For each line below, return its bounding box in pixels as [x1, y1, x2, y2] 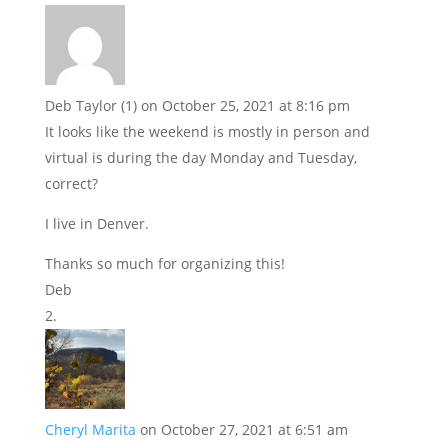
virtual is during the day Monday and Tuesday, [44, 148, 357, 168]
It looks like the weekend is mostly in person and [44, 122, 370, 142]
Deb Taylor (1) [44, 96, 137, 116]
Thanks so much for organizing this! [44, 254, 285, 274]
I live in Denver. [44, 214, 149, 234]
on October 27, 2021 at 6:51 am [139, 420, 348, 440]
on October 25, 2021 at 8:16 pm [140, 96, 350, 116]
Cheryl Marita [44, 420, 136, 440]
